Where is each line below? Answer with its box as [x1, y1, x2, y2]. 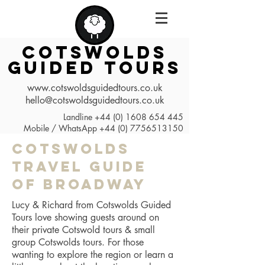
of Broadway [12, 175, 147, 193]
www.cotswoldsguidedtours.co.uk [27, 82, 163, 94]
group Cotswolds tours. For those [12, 236, 144, 248]
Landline [63, 111, 95, 122]
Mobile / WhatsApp [24, 122, 99, 134]
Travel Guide [12, 157, 147, 175]
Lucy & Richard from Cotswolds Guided [12, 199, 171, 211]
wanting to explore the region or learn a [12, 248, 173, 261]
